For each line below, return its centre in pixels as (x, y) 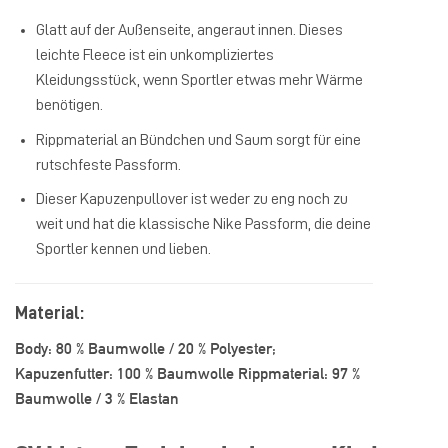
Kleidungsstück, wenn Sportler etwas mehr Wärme (199, 79)
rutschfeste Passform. (108, 164)
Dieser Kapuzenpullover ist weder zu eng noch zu (191, 199)
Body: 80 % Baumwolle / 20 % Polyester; (145, 348)
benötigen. (69, 104)
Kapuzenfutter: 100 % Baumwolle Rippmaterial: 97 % (187, 373)
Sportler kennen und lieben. (123, 249)
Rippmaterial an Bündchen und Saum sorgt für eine (198, 139)
